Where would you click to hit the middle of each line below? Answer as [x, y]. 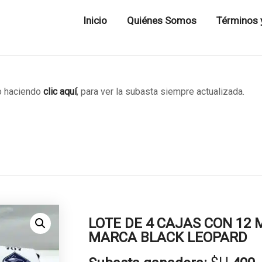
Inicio [95, 20]
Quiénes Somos [161, 20]
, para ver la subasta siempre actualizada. [161, 91]
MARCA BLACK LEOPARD [168, 237]
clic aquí [60, 91]
